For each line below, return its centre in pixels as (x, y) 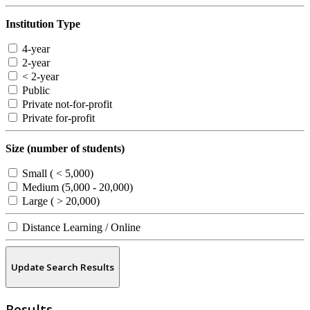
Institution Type (43, 24)
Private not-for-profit (66, 104)
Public (35, 91)
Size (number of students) (65, 149)
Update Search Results (63, 267)
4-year (35, 49)
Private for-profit (57, 118)
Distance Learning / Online (80, 228)
